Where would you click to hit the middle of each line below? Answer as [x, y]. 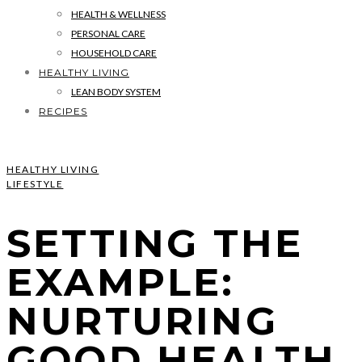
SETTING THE [155, 244]
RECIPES [63, 111]
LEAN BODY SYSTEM [116, 92]
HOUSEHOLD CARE [114, 53]
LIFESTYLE [35, 184]
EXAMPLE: [121, 282]
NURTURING [142, 321]
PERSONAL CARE [108, 34]
